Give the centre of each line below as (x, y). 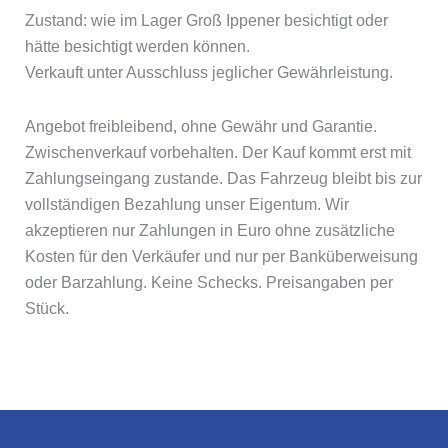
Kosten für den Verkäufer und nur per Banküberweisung (221, 256)
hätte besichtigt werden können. (137, 46)
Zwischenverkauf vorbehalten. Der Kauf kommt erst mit (218, 152)
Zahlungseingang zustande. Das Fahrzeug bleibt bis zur (223, 178)
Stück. (47, 308)
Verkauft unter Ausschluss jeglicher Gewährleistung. (209, 72)
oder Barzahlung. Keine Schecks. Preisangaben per (209, 282)
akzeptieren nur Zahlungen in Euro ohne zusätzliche (210, 230)
